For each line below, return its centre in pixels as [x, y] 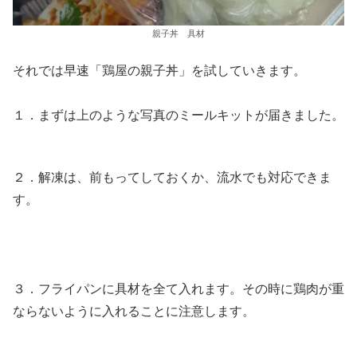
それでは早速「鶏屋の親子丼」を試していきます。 [159, 70]
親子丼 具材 [178, 34]
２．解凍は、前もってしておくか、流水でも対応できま [172, 178]
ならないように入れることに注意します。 [134, 312]
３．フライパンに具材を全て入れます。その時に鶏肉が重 [178, 289]
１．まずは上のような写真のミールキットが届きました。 [178, 115]
